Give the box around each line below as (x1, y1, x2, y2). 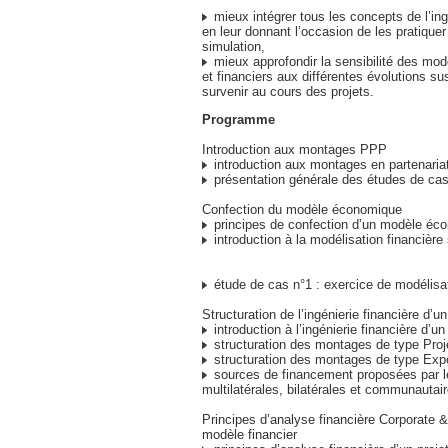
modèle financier (202, 427, 297, 442)
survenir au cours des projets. (202, 84, 374, 99)
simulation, (202, 39, 265, 54)
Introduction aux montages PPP (202, 142, 387, 157)
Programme (202, 112, 275, 127)
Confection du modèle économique (202, 202, 402, 217)
